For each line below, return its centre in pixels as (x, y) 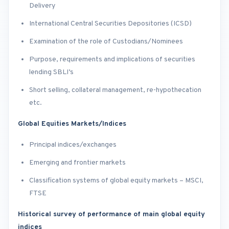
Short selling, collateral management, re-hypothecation (115, 90)
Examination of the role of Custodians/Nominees (106, 42)
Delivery (42, 6)
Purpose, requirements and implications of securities (112, 60)
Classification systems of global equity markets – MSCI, (116, 181)
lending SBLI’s (51, 73)
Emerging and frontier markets (77, 163)
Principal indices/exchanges (73, 145)
